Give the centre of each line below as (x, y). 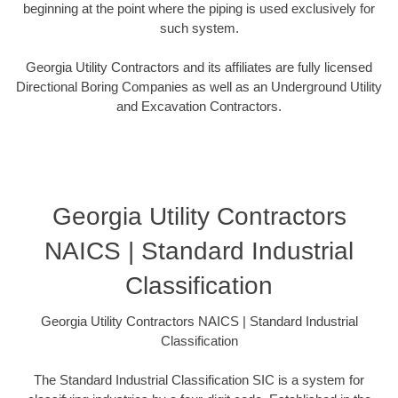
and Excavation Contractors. (199, 107)
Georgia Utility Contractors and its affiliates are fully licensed (199, 68)
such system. (199, 28)
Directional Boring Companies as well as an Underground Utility (199, 87)
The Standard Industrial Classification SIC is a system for (199, 380)
